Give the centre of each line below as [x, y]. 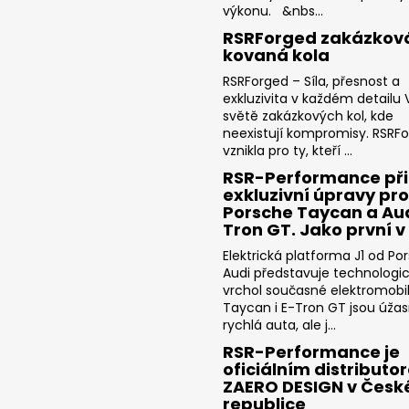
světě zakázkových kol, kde [308, 115]
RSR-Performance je [311, 351]
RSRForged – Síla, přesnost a [311, 81]
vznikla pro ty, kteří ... [288, 150]
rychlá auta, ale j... [279, 325]
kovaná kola [276, 55]
